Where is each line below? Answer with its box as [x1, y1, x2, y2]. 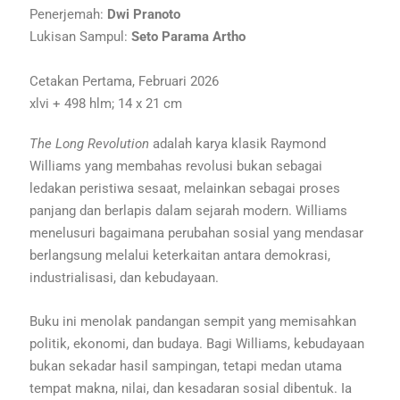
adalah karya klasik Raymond [149, 135, 327, 152]
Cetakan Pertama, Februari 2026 [29, 72, 223, 89]
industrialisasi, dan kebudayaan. [29, 269, 220, 286]
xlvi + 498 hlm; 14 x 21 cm [29, 95, 183, 112]
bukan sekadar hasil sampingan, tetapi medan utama [29, 357, 343, 374]
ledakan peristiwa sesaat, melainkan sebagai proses [29, 179, 341, 196]
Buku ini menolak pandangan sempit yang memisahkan [29, 312, 357, 329]
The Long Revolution [29, 135, 150, 152]
